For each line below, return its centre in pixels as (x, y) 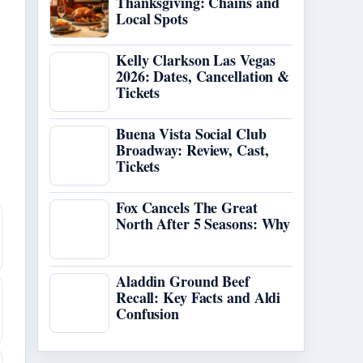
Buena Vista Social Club (191, 134)
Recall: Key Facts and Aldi (199, 297)
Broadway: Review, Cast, (192, 150)
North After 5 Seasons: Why (203, 224)
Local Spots (152, 19)
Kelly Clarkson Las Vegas (196, 60)
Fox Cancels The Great (187, 207)
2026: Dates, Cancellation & (203, 76)
